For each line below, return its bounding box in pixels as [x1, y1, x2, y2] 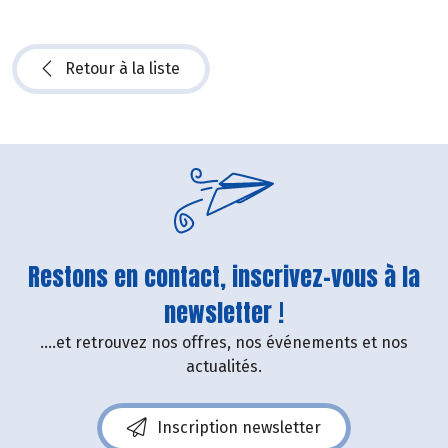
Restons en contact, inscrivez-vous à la [28, 259, 420, 296]
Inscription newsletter [157, 418, 321, 438]
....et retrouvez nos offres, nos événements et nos [40, 333, 408, 353]
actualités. [186, 357, 262, 377]
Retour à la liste [65, 59, 180, 79]
